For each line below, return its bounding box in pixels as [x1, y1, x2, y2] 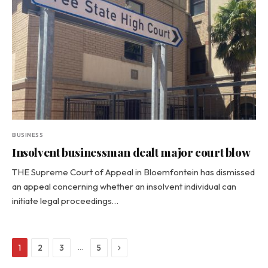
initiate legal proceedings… [12, 195, 118, 206]
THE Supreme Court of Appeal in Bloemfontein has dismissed [12, 166, 255, 178]
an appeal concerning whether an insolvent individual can [12, 181, 236, 192]
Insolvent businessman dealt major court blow [12, 144, 251, 160]
